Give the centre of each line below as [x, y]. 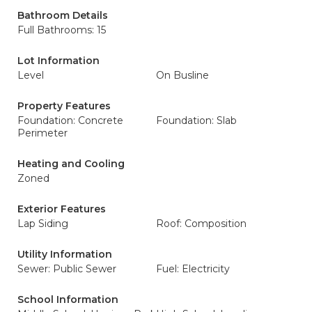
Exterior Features [62, 209]
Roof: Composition [201, 224]
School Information [68, 299]
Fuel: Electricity [193, 269]
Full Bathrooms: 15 [62, 30]
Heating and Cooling [71, 164]
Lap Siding [43, 224]
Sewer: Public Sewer [67, 269]
